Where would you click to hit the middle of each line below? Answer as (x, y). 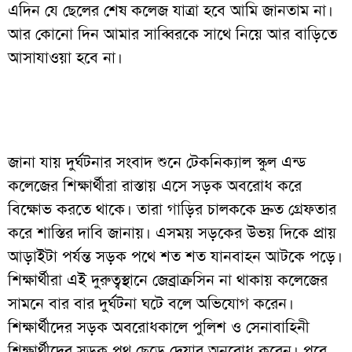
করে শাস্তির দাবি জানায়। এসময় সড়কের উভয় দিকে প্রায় (172, 232)
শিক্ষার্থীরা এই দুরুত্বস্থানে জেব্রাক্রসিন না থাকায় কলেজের (168, 279)
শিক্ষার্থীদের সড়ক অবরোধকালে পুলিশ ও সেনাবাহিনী (159, 326)
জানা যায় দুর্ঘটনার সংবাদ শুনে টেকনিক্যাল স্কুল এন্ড (157, 161)
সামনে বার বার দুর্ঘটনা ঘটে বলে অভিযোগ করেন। (151, 303)
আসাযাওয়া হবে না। (65, 57)
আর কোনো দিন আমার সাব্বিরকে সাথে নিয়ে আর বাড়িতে (172, 33)
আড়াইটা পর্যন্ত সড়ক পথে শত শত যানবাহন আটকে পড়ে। (175, 256)
